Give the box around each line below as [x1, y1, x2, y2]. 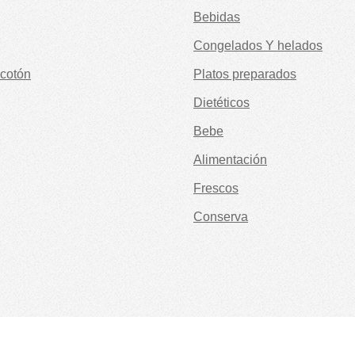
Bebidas [193, 10, 240, 25]
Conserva [193, 210, 248, 224]
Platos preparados [193, 67, 296, 82]
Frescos [193, 181, 239, 196]
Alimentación [193, 153, 267, 167]
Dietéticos [193, 96, 250, 110]
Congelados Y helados [193, 39, 323, 53]
